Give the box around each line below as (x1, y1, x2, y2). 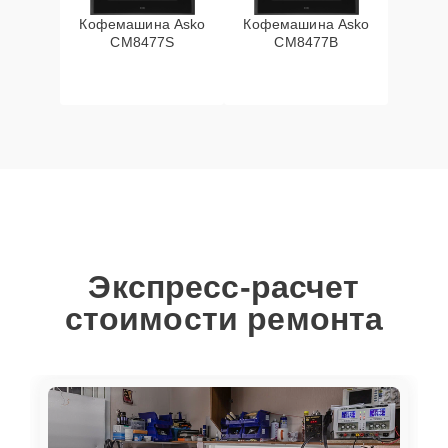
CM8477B (274, 34, 339, 50)
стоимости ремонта (64, 301, 384, 337)
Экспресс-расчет (88, 269, 360, 305)
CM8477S (110, 34, 175, 50)
